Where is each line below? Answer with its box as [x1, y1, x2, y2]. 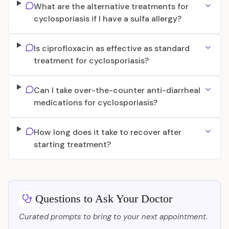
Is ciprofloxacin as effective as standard [33, 43, 190, 54]
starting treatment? [33, 139, 111, 150]
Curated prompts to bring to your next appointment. [19, 212, 208, 222]
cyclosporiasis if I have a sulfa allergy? [33, 13, 181, 24]
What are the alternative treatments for [33, 1, 189, 12]
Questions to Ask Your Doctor [35, 192, 172, 205]
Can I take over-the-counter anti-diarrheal [33, 85, 200, 96]
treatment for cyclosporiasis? [33, 55, 149, 66]
